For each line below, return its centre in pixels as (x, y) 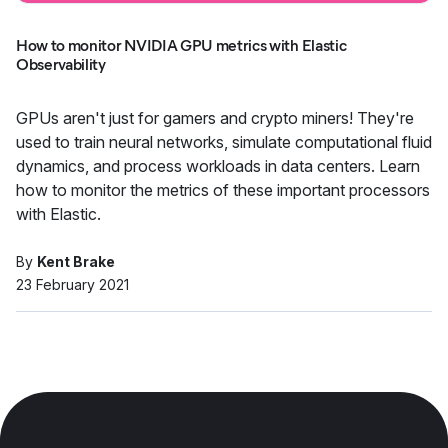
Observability (61, 64)
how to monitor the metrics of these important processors (223, 190)
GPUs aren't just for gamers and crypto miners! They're (215, 118)
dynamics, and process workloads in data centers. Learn (218, 166)
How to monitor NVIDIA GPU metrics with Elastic (181, 45)
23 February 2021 (72, 284)
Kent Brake (76, 261)
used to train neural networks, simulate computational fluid (224, 142)
